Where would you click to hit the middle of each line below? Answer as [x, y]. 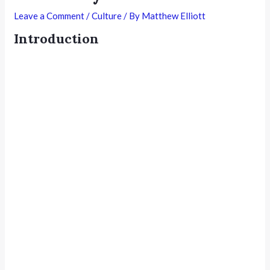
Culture [107, 15]
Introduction [57, 38]
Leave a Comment [49, 15]
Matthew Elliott [174, 15]
